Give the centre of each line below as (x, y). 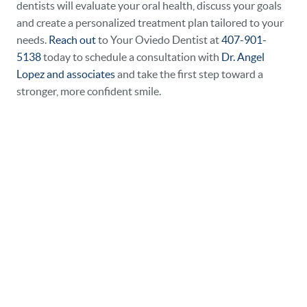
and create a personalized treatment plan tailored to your (150, 23)
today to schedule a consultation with (131, 57)
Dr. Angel (243, 57)
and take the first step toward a (189, 74)
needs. (33, 40)
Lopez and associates (66, 74)
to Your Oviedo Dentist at (159, 40)
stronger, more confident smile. (89, 91)
